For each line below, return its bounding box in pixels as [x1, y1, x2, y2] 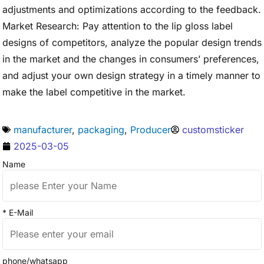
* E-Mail [2, 207, 33, 217]
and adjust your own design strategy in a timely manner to [2, 70, 260, 81]
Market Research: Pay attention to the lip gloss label [2, 20, 233, 32]
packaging [78, 124, 124, 136]
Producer [130, 124, 171, 136]
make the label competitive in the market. [2, 86, 186, 98]
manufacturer [14, 124, 72, 136]
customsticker [182, 124, 244, 136]
